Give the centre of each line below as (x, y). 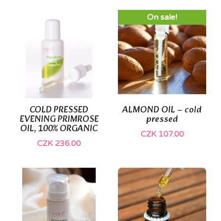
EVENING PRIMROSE (59, 119)
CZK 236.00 (59, 143)
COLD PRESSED (59, 110)
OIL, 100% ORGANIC (59, 129)
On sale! (162, 17)
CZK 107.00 (162, 134)
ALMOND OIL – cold (162, 110)
